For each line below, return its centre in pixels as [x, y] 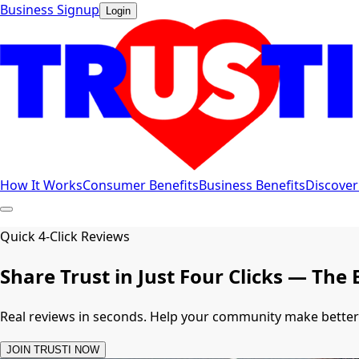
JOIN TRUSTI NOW [53, 349]
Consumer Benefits [141, 185]
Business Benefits [252, 185]
